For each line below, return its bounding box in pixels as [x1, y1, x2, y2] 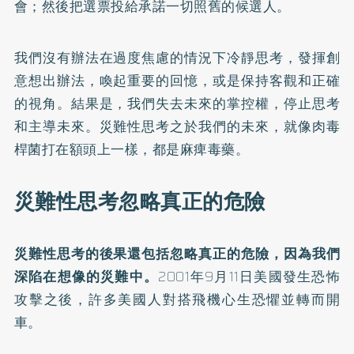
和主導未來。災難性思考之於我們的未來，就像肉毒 [13, 116, 341, 137]
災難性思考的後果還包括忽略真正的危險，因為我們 [13, 243, 341, 264]
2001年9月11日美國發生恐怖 [158, 266, 341, 287]
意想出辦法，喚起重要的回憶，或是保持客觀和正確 [13, 70, 341, 91]
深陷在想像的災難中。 [13, 266, 159, 287]
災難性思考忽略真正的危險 [13, 185, 265, 218]
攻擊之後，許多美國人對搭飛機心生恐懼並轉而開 [13, 289, 341, 310]
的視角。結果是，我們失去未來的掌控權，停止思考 [13, 93, 341, 114]
